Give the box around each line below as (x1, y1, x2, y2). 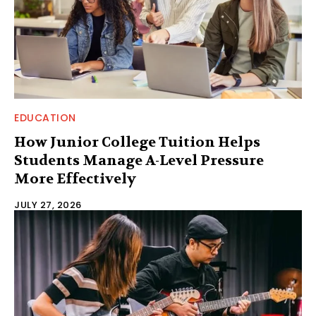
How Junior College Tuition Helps (14, 133, 260, 152)
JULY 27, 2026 (14, 198, 82, 212)
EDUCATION (14, 111, 76, 126)
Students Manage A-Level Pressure (14, 152, 264, 170)
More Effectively (14, 170, 136, 188)
